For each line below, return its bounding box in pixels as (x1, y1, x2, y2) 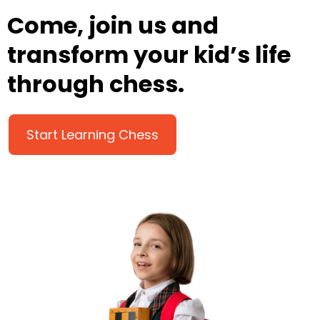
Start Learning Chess (26, 126, 159, 144)
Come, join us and (7, 9, 219, 42)
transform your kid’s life (7, 39, 291, 71)
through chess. (7, 68, 184, 101)
